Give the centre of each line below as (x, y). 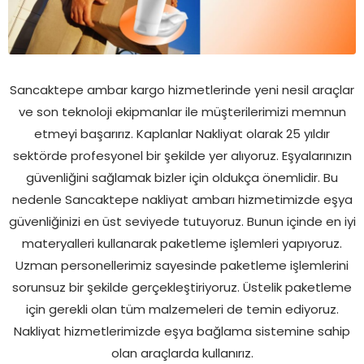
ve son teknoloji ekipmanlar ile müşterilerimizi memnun (182, 111)
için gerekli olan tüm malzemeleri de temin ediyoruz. (182, 309)
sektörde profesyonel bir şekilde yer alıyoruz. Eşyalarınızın (182, 155)
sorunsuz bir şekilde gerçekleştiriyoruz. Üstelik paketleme (182, 287)
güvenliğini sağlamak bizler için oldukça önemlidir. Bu (182, 177)
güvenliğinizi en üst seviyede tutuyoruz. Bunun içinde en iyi (182, 221)
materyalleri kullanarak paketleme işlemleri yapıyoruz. (182, 243)
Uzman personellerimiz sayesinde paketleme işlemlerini (182, 265)
